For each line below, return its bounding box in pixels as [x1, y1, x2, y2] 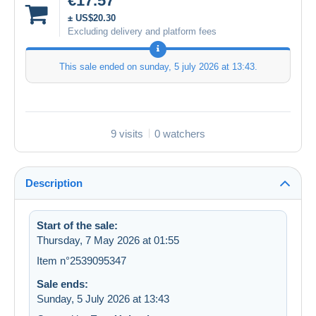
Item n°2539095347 [37, 254, 126, 267]
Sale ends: [37, 277, 88, 290]
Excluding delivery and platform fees [68, 25, 217, 37]
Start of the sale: [37, 219, 118, 231]
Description [25, 176, 83, 189]
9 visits [111, 127, 143, 140]
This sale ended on [59, 61, 140, 72]
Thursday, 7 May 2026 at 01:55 [37, 233, 179, 246]
